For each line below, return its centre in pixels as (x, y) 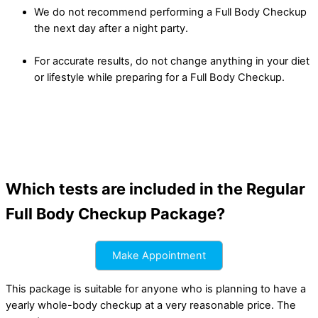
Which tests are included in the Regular (155, 189)
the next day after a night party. (113, 29)
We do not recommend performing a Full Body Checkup (170, 12)
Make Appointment (159, 256)
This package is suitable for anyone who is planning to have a (156, 289)
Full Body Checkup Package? (115, 214)
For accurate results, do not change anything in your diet (172, 61)
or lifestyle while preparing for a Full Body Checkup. (161, 78)
